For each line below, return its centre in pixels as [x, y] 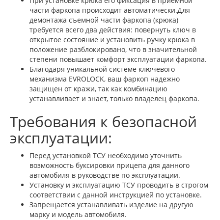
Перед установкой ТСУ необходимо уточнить [106, 155]
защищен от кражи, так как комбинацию [98, 89]
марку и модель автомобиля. [78, 214]
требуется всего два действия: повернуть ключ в [113, 30]
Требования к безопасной [103, 122]
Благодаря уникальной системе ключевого [102, 69]
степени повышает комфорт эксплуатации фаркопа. [118, 59]
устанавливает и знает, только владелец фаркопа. [114, 98]
